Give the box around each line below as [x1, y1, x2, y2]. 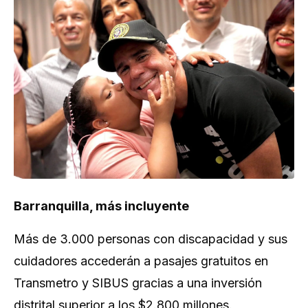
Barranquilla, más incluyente [14, 199, 189, 214]
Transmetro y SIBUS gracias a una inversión [14, 276, 262, 291]
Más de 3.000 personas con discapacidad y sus [14, 232, 287, 247]
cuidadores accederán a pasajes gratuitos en [14, 254, 268, 269]
